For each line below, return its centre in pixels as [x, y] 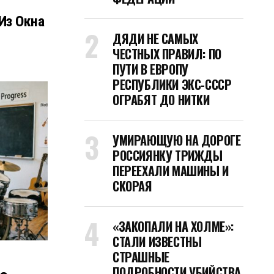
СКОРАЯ [132, 186]
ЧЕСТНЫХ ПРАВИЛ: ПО [167, 54]
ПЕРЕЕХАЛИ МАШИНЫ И [171, 171]
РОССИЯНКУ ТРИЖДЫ [168, 155]
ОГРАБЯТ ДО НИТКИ [161, 100]
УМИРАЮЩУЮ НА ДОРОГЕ [177, 140]
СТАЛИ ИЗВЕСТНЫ [157, 242]
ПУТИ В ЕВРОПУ [150, 69]
